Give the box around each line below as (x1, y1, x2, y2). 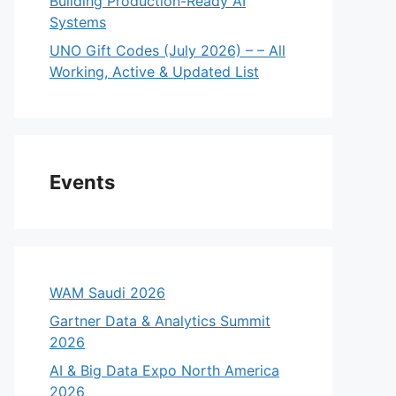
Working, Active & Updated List (49, 63, 259, 80)
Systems (49, 13, 106, 31)
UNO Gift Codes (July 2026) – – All (49, 42, 286, 59)
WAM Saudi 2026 (49, 284, 165, 301)
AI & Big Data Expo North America (49, 362, 279, 379)
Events (49, 171, 115, 194)
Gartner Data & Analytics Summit (49, 312, 270, 330)
